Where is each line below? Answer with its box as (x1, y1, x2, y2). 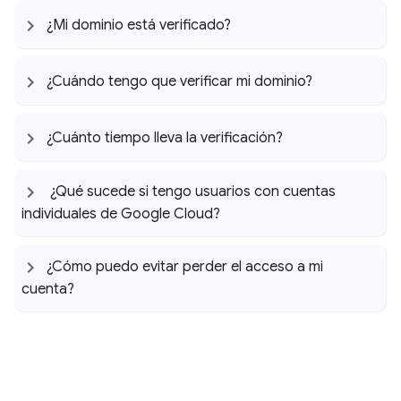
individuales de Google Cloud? (21, 204, 224, 223)
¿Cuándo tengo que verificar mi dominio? (47, 72, 312, 90)
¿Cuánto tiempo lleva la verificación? (47, 128, 283, 147)
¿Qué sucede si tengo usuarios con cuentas (47, 182, 336, 200)
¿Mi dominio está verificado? (47, 15, 231, 34)
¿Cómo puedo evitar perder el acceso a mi (47, 257, 323, 276)
